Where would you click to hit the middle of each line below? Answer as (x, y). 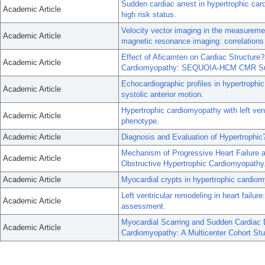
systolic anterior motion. (162, 94)
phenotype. (140, 121)
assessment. (143, 206)
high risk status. (149, 14)
